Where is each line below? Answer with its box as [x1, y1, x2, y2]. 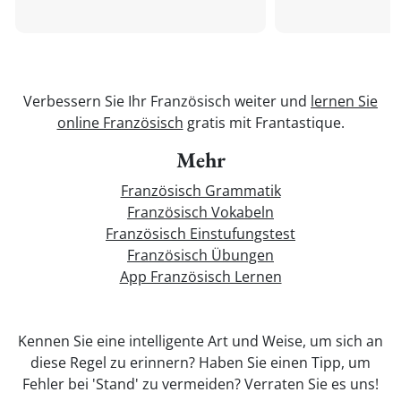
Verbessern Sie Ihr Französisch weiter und [23, 91, 311, 111]
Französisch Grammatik [120, 181, 281, 200]
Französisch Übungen [127, 245, 274, 265]
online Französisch [56, 113, 183, 132]
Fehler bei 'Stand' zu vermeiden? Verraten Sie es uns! [22, 374, 379, 394]
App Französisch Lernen [119, 267, 282, 286]
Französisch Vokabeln [127, 202, 274, 222]
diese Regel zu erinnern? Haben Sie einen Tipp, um [30, 353, 371, 372]
